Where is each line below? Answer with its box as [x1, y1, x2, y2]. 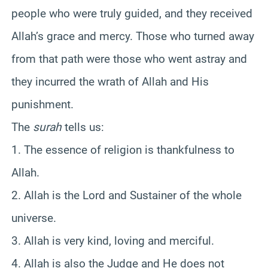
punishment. [11, 97, 74, 111]
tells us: [62, 120, 104, 134]
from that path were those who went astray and [11, 51, 247, 66]
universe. [11, 211, 56, 225]
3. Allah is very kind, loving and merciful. [11, 233, 214, 248]
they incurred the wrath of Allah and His [11, 74, 209, 89]
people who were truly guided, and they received [11, 6, 252, 20]
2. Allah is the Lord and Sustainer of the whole [11, 188, 242, 202]
